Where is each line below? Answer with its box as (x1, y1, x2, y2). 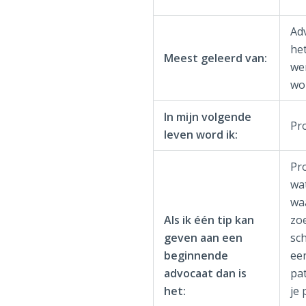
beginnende (163, 248, 228, 263)
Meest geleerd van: (163, 51, 267, 66)
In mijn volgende (163, 109, 251, 124)
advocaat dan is (163, 266, 247, 281)
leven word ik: (163, 127, 238, 142)
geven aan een (163, 230, 242, 245)
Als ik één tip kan (163, 212, 254, 227)
